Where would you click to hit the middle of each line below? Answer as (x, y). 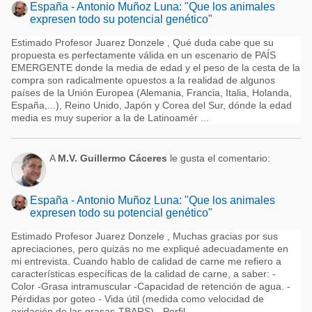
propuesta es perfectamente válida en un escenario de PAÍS (143, 55)
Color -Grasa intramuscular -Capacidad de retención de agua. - (151, 286)
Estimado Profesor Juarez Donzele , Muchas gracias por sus (145, 236)
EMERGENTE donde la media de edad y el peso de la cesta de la (156, 68)
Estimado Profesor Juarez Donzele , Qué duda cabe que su (142, 42)
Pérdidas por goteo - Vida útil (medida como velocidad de (138, 299)
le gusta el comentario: (219, 158)
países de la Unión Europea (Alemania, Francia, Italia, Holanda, (151, 93)
